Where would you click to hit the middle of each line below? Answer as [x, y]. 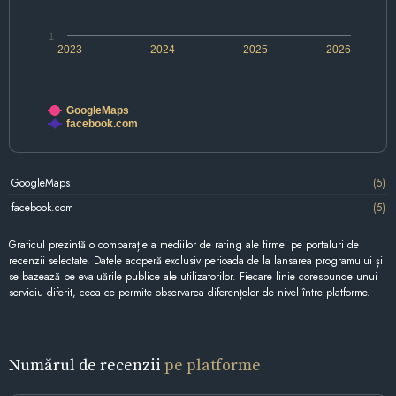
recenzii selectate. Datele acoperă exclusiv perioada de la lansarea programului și [196, 261]
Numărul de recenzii [87, 365]
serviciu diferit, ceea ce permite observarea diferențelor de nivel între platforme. [190, 293]
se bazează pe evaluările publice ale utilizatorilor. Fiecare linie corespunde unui [193, 277]
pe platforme [213, 365]
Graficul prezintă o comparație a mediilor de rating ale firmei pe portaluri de [184, 245]
